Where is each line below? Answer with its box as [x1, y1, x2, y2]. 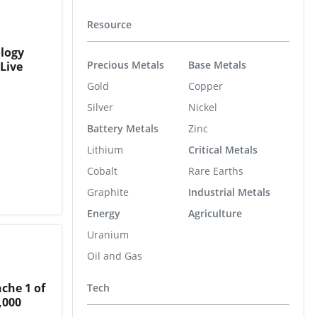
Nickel [188, 100, 217, 114]
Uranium [87, 227, 129, 241]
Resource [87, 18, 132, 31]
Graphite [87, 185, 129, 199]
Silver [87, 100, 113, 114]
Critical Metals [188, 142, 258, 156]
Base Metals [188, 57, 246, 71]
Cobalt [87, 163, 117, 178]
